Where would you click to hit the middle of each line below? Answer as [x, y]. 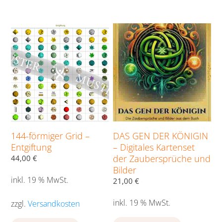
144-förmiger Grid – [50, 136]
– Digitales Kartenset [154, 147]
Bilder [125, 170]
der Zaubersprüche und [162, 159]
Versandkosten [54, 204]
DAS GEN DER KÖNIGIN [161, 136]
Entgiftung [31, 147]
